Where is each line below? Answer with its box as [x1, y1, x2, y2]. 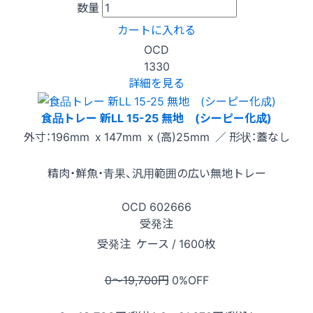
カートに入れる [117, 21, 196, 38]
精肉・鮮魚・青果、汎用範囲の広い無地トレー [47, 164, 266, 182]
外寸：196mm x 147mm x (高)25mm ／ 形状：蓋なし [23, 128, 290, 145]
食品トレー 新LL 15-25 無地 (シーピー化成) [41, 109, 272, 126]
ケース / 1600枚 [133, 235, 216, 252]
